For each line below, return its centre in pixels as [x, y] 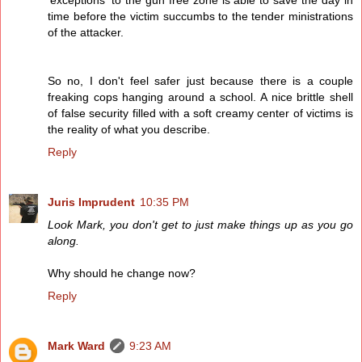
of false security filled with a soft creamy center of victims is [200, 114]
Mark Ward [76, 346]
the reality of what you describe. [129, 130]
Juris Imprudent [91, 202]
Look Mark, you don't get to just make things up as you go [200, 225]
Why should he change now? [122, 274]
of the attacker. [86, 33]
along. [63, 241]
